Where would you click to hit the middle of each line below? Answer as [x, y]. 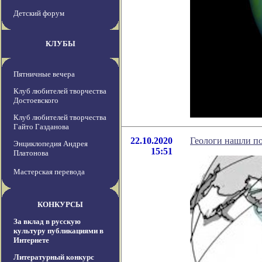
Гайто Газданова [41, 127]
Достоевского [36, 101]
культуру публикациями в [58, 231]
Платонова [31, 153]
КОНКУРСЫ [60, 205]
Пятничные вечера [44, 74]
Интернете [31, 240]
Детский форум [39, 13]
